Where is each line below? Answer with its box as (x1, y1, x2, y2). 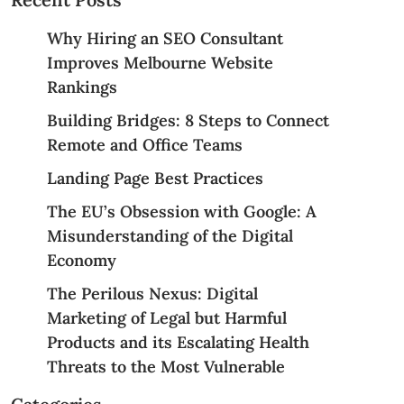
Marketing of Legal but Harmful (46, 308, 287, 328)
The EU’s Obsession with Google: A (46, 201, 317, 222)
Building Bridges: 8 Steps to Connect (46, 110, 329, 131)
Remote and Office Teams (46, 134, 243, 155)
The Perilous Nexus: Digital (46, 283, 258, 304)
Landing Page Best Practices (46, 168, 263, 188)
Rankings (46, 77, 117, 97)
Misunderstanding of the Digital (46, 225, 293, 246)
